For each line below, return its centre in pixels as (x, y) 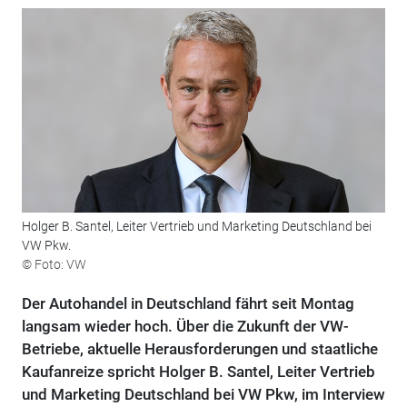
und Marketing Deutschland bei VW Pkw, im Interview (203, 394)
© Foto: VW (54, 264)
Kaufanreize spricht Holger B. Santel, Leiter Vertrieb (198, 371)
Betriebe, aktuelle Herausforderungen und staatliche (199, 348)
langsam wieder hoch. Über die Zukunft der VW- (185, 326)
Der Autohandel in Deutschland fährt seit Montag (188, 303)
